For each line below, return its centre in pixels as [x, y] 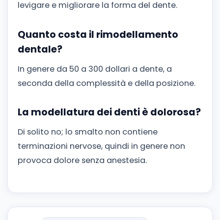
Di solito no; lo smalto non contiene [88, 132]
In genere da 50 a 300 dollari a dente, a [95, 69]
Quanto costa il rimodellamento [98, 35]
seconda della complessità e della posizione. [107, 83]
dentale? [40, 50]
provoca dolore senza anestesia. [82, 160]
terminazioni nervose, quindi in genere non [101, 146]
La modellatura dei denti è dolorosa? [109, 112]
